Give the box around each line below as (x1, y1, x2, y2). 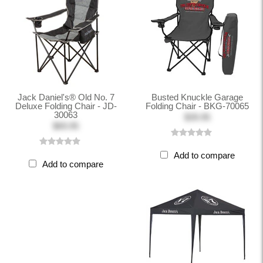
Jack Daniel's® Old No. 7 (17, 92, 114, 102)
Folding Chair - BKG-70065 (146, 101, 249, 111)
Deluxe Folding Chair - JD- (15, 101, 117, 111)
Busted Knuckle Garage (151, 92, 243, 102)
